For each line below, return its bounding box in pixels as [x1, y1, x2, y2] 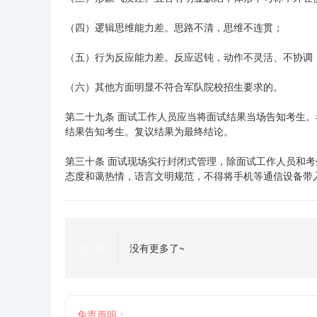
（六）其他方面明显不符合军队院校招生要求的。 [65, 79, 283, 93]
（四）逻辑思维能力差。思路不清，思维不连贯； [65, 20, 283, 34]
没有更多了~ [129, 241, 185, 255]
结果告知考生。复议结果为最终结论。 [65, 124, 234, 138]
